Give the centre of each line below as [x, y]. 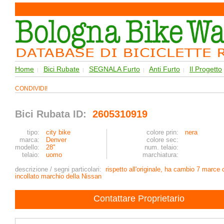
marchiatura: [160, 155]
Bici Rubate [61, 69]
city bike [58, 132]
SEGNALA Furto [114, 69]
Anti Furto [164, 69]
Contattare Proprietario [139, 198]
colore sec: [162, 140]
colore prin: [162, 132]
